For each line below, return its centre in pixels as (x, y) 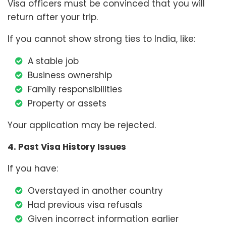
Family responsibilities (75, 90)
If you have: (33, 169)
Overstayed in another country (95, 191)
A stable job (53, 61)
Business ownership (70, 75)
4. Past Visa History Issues (67, 147)
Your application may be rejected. (82, 125)
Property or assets (67, 104)
